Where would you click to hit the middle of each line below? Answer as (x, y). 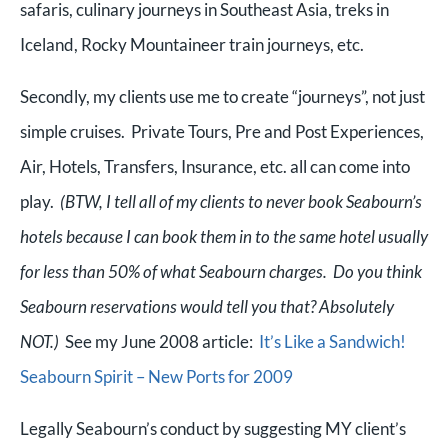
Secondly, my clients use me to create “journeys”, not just (222, 96)
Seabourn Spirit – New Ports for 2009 (158, 376)
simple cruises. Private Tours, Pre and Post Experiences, (222, 131)
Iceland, (50, 44)
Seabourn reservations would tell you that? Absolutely (207, 306)
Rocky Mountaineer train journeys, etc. (224, 44)
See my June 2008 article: (160, 341)
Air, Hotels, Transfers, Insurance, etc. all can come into (215, 166)
